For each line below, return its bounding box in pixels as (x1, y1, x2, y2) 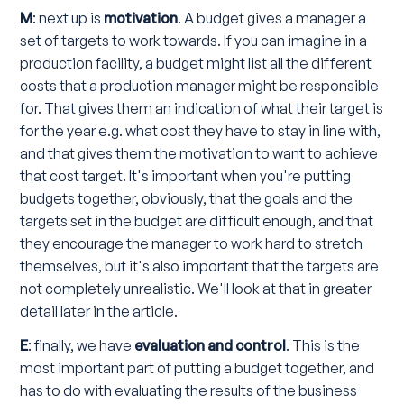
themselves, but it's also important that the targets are (20, 257, 380, 276)
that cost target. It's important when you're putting (20, 167, 352, 186)
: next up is (32, 9, 105, 28)
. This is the (286, 336, 361, 355)
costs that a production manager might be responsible (20, 77, 380, 96)
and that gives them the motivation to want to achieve (20, 144, 379, 163)
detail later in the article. (20, 302, 179, 321)
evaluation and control (134, 336, 287, 355)
